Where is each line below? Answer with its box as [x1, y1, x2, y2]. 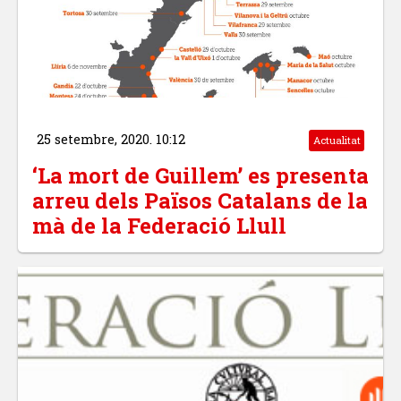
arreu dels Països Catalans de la [32, 186, 368, 216]
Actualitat [312, 133, 361, 148]
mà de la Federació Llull [32, 211, 286, 241]
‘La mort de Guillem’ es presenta [32, 161, 369, 191]
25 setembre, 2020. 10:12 [36, 131, 185, 149]
